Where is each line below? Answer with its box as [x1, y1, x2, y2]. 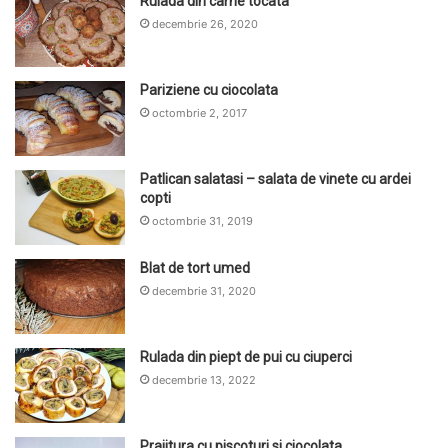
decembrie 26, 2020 [152, 17, 258, 32]
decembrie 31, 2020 [152, 284, 256, 299]
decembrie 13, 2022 [152, 373, 256, 388]
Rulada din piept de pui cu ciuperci [140, 349, 352, 366]
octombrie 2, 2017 [152, 106, 247, 121]
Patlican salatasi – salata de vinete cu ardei [140, 171, 411, 188]
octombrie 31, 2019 [152, 214, 253, 229]
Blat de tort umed [140, 260, 250, 277]
